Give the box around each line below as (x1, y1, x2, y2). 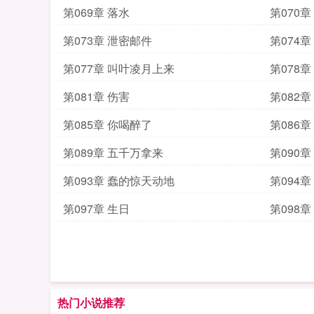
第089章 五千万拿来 (63, 144, 163, 161)
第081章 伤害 (63, 88, 130, 104)
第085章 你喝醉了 (63, 116, 152, 132)
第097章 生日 (63, 200, 130, 217)
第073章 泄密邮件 (63, 32, 152, 48)
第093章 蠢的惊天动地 (63, 172, 175, 189)
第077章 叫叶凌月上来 (63, 60, 175, 76)
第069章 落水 (63, 4, 130, 20)
